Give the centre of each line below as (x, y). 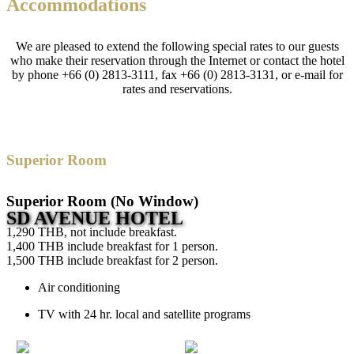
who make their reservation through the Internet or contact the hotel (177, 60)
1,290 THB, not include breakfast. (92, 232)
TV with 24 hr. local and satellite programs (144, 314)
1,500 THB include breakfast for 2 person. (112, 260)
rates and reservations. (177, 88)
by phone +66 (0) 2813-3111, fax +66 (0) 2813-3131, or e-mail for (177, 74)
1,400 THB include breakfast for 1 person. (112, 246)
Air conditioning (79, 287)
